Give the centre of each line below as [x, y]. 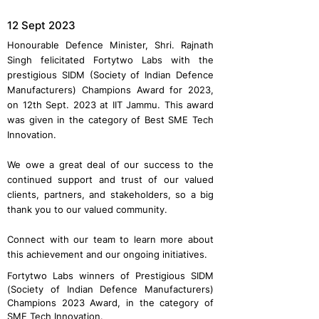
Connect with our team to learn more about [110, 239]
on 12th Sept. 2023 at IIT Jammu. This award [110, 105]
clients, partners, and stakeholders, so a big [110, 194]
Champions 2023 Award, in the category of [110, 303]
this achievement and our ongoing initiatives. [107, 254]
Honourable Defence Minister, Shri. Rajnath [110, 45]
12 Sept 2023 [41, 25]
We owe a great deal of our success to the [110, 164]
